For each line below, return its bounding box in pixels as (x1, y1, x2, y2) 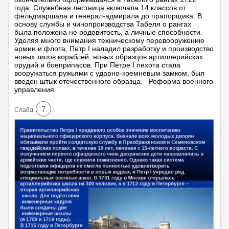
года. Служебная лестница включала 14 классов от (14, 3, 186, 12)
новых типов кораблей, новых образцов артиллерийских (14, 52, 203, 61)
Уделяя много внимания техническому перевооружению (14, 36, 204, 44)
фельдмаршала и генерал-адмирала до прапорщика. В (14, 11, 202, 20)
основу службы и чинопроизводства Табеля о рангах (14, 19, 191, 28)
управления (14, 85, 54, 94)
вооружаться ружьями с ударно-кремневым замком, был (14, 68, 204, 77)
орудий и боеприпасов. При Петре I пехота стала (14, 60, 180, 69)
